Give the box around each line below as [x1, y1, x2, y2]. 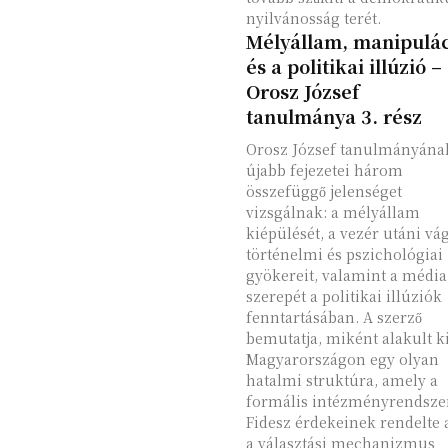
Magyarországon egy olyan [245, 349, 439, 369]
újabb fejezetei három [245, 160, 403, 180]
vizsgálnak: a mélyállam [245, 202, 420, 222]
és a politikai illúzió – [245, 53, 442, 79]
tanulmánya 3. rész [245, 103, 422, 129]
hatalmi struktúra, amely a [245, 370, 438, 390]
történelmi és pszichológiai [245, 244, 443, 264]
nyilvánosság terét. [245, 8, 381, 28]
